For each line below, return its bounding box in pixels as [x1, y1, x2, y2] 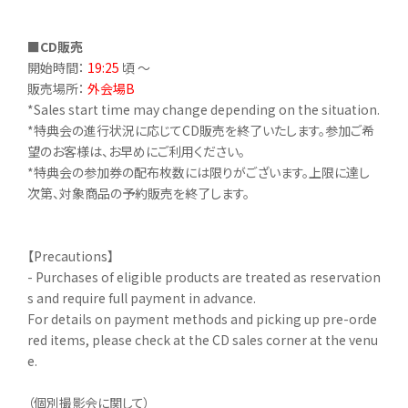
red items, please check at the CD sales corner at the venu [27, 330, 378, 349]
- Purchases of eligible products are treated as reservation [27, 267, 381, 286]
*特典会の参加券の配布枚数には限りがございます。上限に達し [27, 162, 370, 181]
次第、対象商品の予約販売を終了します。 [27, 183, 250, 202]
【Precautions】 [27, 246, 114, 265]
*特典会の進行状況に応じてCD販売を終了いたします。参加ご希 [27, 120, 374, 139]
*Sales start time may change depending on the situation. [27, 99, 380, 118]
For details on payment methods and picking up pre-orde [27, 309, 377, 328]
